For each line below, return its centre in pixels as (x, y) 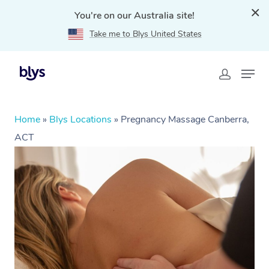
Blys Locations (80, 119)
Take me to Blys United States (145, 34)
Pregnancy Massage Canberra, (185, 119)
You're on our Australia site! (134, 16)
